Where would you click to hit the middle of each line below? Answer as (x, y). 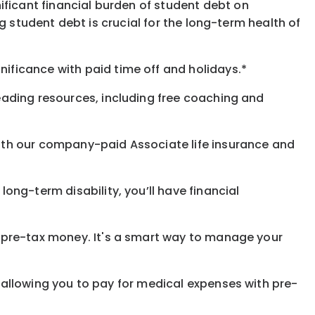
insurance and (253, 145)
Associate (161, 145)
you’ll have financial (182, 191)
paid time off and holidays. (163, 70)
